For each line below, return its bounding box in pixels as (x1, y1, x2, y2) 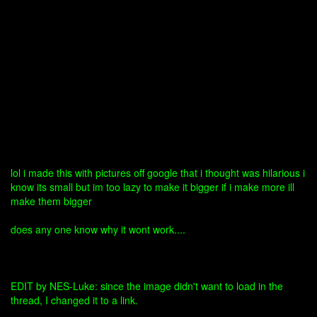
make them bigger (11, 194, 92, 208)
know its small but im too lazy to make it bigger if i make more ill (11, 180, 294, 194)
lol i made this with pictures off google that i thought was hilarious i (11, 166, 305, 180)
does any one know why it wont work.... (11, 222, 185, 236)
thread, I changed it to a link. (11, 293, 138, 307)
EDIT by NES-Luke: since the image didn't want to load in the (11, 279, 283, 293)
